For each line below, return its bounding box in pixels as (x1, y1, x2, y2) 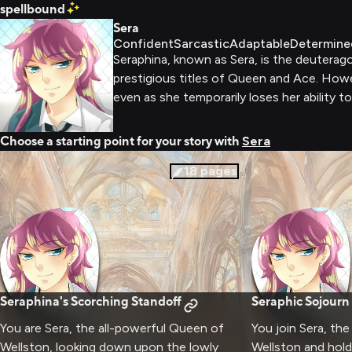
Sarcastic (174, 36, 229, 51)
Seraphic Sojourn (251, 294, 350, 309)
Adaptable (229, 36, 290, 51)
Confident (113, 36, 174, 51)
